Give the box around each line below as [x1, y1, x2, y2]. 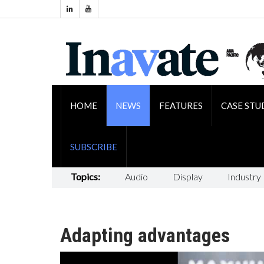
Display [172, 170, 203, 182]
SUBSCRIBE [70, 141, 117, 152]
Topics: [70, 170, 100, 182]
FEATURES [159, 100, 203, 111]
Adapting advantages [60, 223, 230, 247]
